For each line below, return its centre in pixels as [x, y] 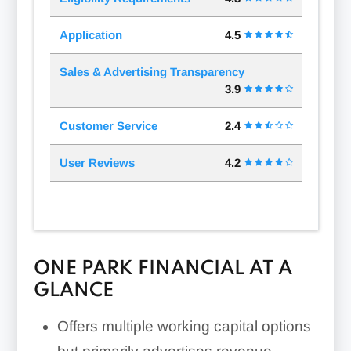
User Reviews [97, 163]
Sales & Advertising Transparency [152, 72]
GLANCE [73, 291]
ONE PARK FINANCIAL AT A [163, 270]
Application [90, 35]
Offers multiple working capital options [184, 327]
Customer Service [108, 126]
